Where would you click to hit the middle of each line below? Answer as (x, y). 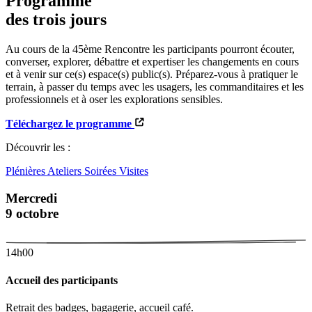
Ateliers (66, 171)
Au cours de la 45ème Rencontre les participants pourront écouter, (150, 49)
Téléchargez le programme (69, 123)
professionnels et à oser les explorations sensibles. (114, 99)
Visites (134, 171)
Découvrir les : (38, 147)
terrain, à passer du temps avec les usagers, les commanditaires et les (155, 86)
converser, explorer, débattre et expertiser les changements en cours (152, 61)
